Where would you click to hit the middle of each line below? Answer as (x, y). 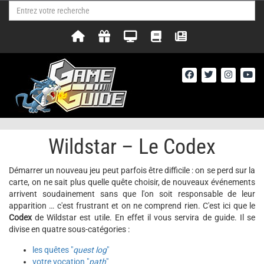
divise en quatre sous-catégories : (69, 229)
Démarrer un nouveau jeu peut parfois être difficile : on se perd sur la (132, 170)
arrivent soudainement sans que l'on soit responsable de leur (132, 194)
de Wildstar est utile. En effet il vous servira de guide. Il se (143, 217)
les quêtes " (53, 250)
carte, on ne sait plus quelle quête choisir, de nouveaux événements (132, 182)
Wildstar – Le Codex (132, 147)
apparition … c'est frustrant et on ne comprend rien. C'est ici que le (132, 206)
